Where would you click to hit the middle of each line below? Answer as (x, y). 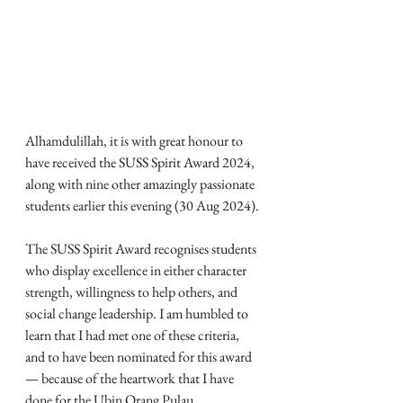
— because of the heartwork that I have (131, 378)
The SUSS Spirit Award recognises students (142, 248)
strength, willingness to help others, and (133, 291)
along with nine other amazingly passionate (141, 184)
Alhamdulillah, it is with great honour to (135, 140)
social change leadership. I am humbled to (138, 313)
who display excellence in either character (137, 270)
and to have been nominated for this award (140, 356)
